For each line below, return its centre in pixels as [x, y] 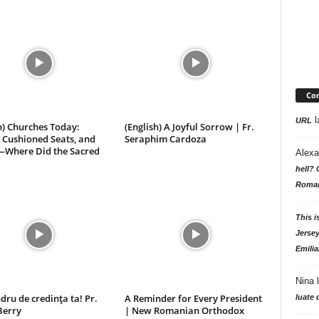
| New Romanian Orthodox [184, 310]
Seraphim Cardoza [165, 139]
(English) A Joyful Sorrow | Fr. [189, 127]
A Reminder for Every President [193, 298]
